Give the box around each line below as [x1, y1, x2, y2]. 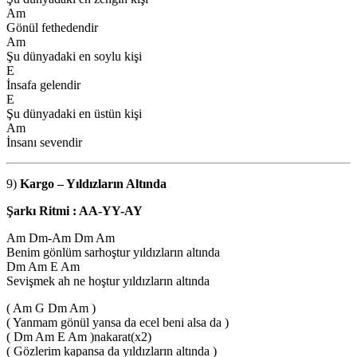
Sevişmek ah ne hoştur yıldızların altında [6, 273, 210, 288]
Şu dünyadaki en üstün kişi [6, 106, 142, 120]
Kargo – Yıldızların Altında [20, 176, 170, 190]
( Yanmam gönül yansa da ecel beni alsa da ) [6, 315, 229, 329]
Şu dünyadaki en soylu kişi [6, 49, 142, 63]
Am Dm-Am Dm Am [6, 230, 115, 245]
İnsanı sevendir [6, 135, 82, 149]
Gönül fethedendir [6, 20, 98, 34]
